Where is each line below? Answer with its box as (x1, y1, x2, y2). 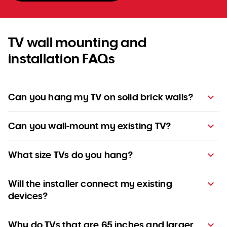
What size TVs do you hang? (8, 148, 133, 161)
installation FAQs (8, 49, 116, 67)
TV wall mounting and (8, 33, 147, 51)
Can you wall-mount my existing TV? (8, 120, 171, 132)
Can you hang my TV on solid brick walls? (8, 91, 194, 103)
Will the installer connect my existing (8, 177, 172, 190)
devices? (8, 190, 48, 202)
